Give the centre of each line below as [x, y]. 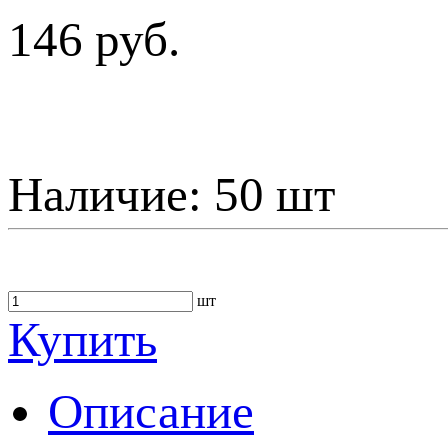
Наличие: [111, 194]
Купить [82, 339]
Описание [151, 411]
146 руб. [94, 39]
